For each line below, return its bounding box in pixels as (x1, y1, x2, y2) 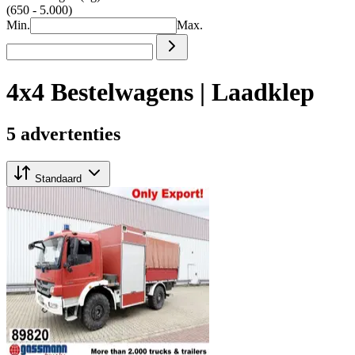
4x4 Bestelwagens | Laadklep (6, 77, 315, 106)
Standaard (32, 173, 85, 185)
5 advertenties (6, 124, 120, 145)
